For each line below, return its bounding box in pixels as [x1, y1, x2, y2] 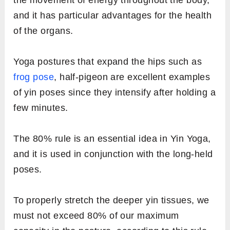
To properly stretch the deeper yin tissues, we [13, 195, 209, 205]
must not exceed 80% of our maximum [13, 210, 179, 221]
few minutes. [13, 102, 68, 113]
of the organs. [13, 25, 73, 36]
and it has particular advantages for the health [13, 10, 212, 21]
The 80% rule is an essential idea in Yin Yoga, [13, 133, 211, 144]
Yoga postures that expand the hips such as [13, 56, 202, 67]
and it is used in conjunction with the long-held [13, 148, 213, 159]
